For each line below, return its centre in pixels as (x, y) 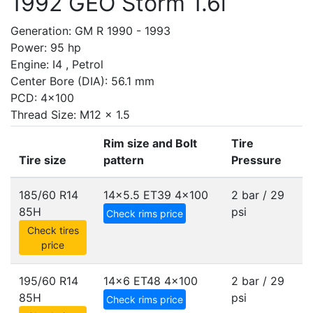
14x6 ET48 (132, 281)
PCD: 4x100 (42, 98)
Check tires (53, 230)
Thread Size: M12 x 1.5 (70, 115)
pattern (124, 160)
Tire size (43, 160)
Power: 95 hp (46, 48)
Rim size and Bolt (150, 143)
